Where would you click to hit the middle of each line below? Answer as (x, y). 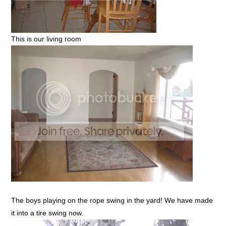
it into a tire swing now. (47, 213)
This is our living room (46, 39)
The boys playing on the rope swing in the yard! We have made (112, 200)
